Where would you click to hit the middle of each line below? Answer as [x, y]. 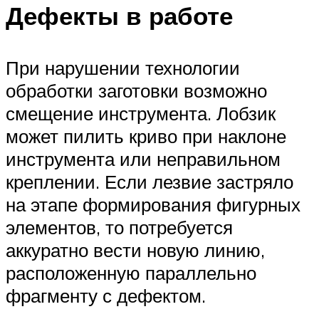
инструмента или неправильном [143, 158]
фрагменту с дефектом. [106, 295]
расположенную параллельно [131, 272]
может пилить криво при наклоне [146, 136]
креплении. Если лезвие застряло [150, 181]
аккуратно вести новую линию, [135, 250]
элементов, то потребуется [119, 227]
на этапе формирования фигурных [153, 204]
